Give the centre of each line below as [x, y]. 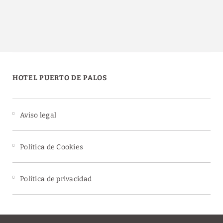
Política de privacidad [56, 179]
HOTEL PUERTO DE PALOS [60, 78]
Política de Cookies [52, 147]
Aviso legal [38, 115]
